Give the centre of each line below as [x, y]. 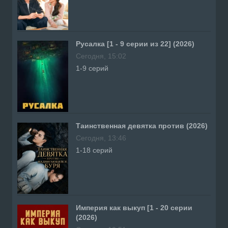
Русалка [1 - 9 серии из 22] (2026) [135, 44]
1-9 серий [92, 68]
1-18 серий [94, 150]
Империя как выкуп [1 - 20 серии [134, 207]
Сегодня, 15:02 [101, 56]
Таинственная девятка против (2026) [142, 125]
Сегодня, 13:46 [101, 138]
